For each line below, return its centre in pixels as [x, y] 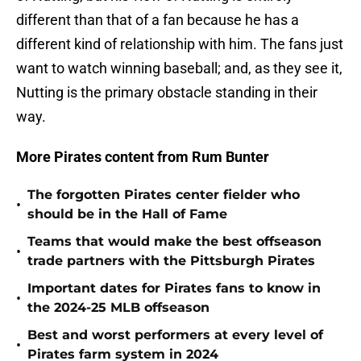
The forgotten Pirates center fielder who [164, 195]
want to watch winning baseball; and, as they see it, [179, 68]
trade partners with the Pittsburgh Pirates [171, 261]
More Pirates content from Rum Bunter [143, 157]
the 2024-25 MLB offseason [118, 308]
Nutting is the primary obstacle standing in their [167, 93]
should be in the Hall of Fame [127, 214]
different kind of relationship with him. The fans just [180, 44]
